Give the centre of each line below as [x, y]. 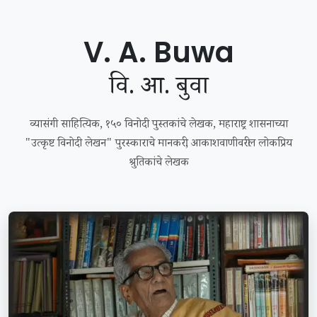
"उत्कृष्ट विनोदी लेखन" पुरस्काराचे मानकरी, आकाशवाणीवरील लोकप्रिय [158, 145]
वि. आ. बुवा [158, 90]
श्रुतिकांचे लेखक [158, 164]
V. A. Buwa [158, 52]
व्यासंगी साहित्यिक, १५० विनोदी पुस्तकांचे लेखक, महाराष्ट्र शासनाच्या [158, 126]
